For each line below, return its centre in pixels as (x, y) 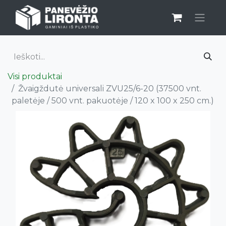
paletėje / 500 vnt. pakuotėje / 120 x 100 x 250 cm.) (113, 101)
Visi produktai (35, 77)
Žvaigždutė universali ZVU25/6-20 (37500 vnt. (110, 89)
